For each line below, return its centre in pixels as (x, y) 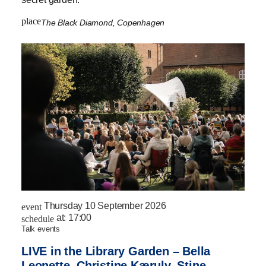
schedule (38, 218)
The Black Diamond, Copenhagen (104, 22)
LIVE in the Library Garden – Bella (116, 251)
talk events (43, 229)
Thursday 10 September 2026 (105, 205)
